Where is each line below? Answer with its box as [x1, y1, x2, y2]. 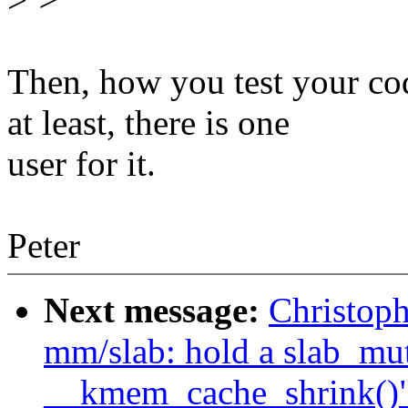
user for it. [7, 144, 156, 184]
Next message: [44, 291, 269, 331]
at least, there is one [7, 103, 290, 143]
